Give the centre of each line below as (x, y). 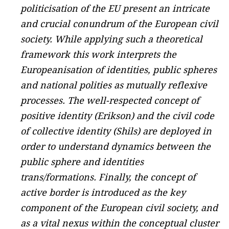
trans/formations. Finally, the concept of (108, 177)
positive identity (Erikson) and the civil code (117, 116)
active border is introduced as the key (103, 192)
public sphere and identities (82, 162)
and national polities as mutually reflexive (114, 85)
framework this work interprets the (98, 54)
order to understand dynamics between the (116, 146)
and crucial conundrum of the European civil (119, 24)
